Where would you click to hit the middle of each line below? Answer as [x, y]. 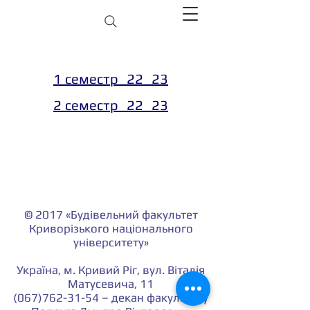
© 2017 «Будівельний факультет [111, 215]
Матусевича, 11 [111, 284]
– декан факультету [154, 298]
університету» [111, 242]
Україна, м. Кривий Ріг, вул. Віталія [111, 270]
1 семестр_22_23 [111, 79]
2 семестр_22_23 [111, 105]
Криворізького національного [111, 228]
